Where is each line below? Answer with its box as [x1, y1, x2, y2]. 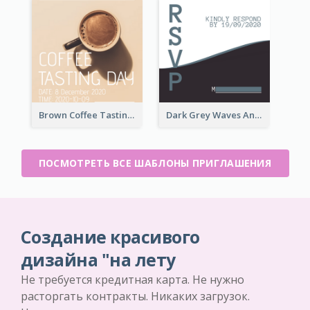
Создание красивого [21, 226, 200, 249]
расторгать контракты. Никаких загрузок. [21, 289, 250, 304]
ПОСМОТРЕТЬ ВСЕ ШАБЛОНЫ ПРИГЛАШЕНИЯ [38, 156, 272, 170]
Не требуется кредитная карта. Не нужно [21, 272, 244, 288]
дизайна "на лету [21, 248, 176, 272]
